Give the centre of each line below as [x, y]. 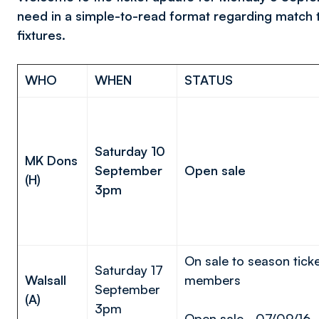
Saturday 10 [130, 151]
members [216, 280]
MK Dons [51, 160]
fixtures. [41, 35]
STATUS [209, 80]
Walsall [46, 280]
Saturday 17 [129, 270]
